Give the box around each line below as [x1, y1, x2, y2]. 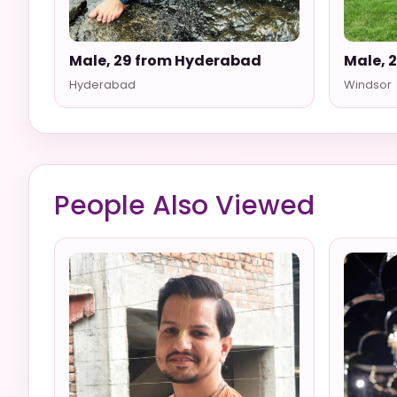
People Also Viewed [54, 187, 315, 224]
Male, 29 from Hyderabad [69, 51, 261, 71]
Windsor [343, 76, 392, 93]
